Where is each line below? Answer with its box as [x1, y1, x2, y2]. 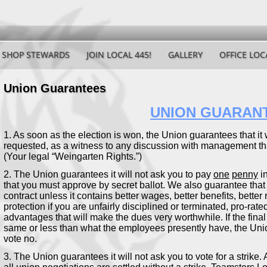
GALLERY [168, 49, 203, 60]
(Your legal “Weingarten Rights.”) [4, 151, 142, 162]
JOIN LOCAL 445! [86, 49, 151, 60]
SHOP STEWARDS [2, 49, 70, 60]
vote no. [4, 233, 37, 244]
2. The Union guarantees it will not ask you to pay [4, 169, 213, 179]
